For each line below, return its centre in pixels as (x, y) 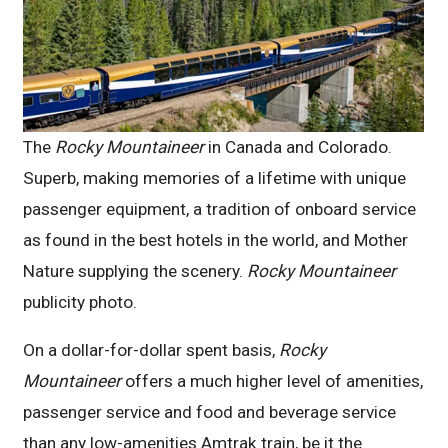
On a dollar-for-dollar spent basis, (151, 349)
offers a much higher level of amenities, (272, 380)
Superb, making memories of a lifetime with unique (215, 177)
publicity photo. (80, 301)
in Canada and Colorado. (300, 146)
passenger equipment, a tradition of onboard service (220, 208)
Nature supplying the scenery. (135, 270)
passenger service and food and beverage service (210, 411)
